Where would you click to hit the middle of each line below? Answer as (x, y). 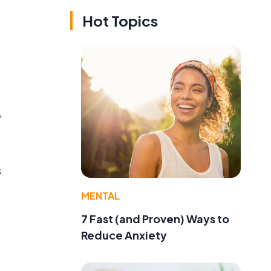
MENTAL (100, 195)
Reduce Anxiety (124, 235)
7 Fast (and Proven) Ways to (155, 218)
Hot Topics (120, 21)
